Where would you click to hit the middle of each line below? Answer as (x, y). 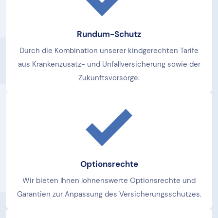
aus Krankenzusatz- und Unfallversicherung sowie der (109, 64)
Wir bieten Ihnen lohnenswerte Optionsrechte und (109, 181)
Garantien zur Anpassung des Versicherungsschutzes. (109, 194)
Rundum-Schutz (109, 34)
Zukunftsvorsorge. (109, 78)
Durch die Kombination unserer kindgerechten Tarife (109, 51)
